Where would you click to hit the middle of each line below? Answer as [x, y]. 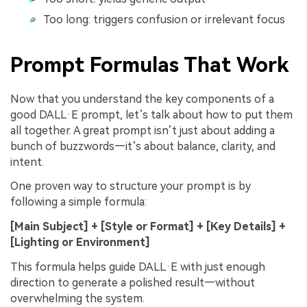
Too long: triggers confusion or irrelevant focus [164, 20]
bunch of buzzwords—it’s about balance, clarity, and [143, 146]
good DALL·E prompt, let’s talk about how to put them [151, 114]
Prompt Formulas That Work [150, 65]
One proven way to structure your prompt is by [131, 186]
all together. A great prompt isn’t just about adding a [143, 130]
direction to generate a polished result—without [133, 283]
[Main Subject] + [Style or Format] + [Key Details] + [148, 227]
